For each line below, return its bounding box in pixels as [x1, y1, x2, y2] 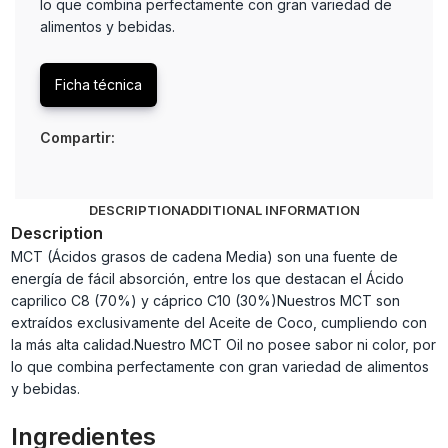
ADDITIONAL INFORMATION [180, 202, 360, 219]
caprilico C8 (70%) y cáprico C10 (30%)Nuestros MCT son [10, 292, 400, 310]
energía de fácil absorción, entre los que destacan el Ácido [10, 270, 404, 288]
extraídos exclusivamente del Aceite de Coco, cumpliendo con [10, 314, 427, 332]
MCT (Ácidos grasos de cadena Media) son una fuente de [10, 248, 398, 266]
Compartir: [40, 129, 115, 147]
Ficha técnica [55, 76, 142, 94]
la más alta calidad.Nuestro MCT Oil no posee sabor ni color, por [10, 336, 436, 354]
